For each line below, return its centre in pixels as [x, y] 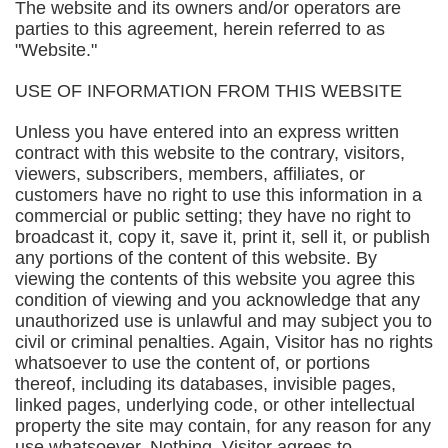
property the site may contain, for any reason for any [223, 426]
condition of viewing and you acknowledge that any [217, 300]
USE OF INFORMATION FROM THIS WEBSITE [208, 91]
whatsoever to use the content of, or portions [192, 363]
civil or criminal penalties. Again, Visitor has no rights [224, 342]
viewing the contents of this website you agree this [215, 279]
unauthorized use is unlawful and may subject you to [223, 321]
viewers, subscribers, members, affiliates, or [190, 174]
